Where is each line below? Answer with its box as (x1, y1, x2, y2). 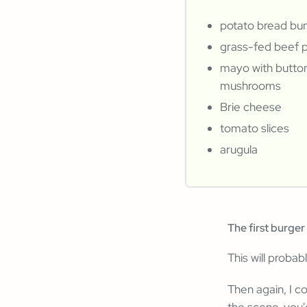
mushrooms (220, 78, 281, 93)
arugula (220, 142, 258, 157)
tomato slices (220, 121, 289, 136)
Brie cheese (220, 99, 282, 114)
